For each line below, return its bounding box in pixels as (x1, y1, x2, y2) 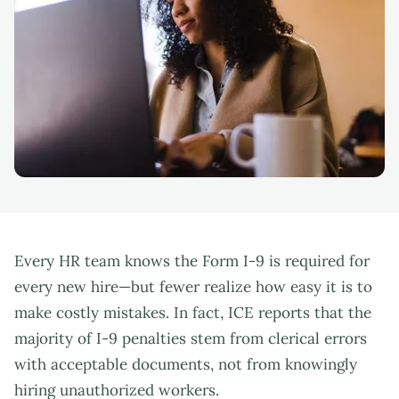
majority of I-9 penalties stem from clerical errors (14, 329, 367, 349)
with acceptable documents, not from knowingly (14, 354, 357, 375)
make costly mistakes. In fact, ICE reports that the (14, 303, 371, 323)
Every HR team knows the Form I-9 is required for (14, 251, 370, 272)
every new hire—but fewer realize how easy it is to (14, 277, 372, 297)
